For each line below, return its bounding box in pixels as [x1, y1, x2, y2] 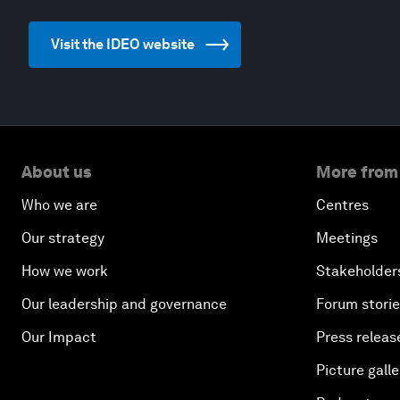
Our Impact [21, 329, 96, 346]
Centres [316, 196, 369, 213]
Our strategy [21, 229, 104, 246]
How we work [21, 262, 108, 279]
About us [21, 162, 91, 181]
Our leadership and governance [21, 296, 227, 312]
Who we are [21, 196, 97, 213]
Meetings [316, 229, 378, 246]
